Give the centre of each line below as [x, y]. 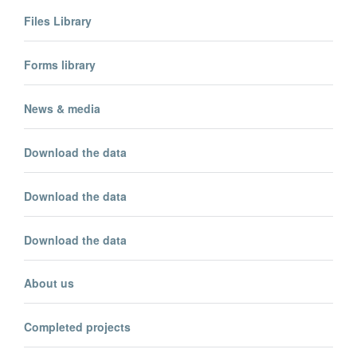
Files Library [58, 20]
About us [49, 283]
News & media [62, 108]
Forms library [60, 64]
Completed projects [77, 327]
